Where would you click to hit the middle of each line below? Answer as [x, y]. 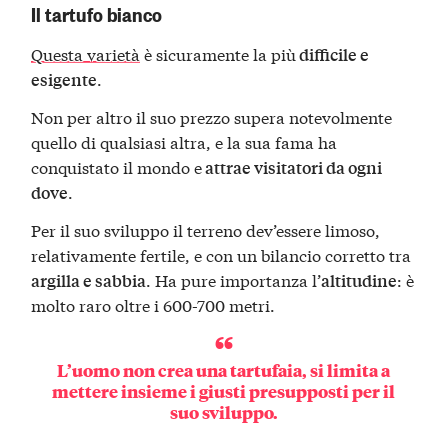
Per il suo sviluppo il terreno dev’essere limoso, [206, 229]
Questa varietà [86, 54]
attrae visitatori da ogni [292, 168]
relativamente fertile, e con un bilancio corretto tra [221, 254]
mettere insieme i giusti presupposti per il [224, 391]
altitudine [359, 280]
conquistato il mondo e [117, 167]
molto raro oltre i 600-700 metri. [153, 304]
